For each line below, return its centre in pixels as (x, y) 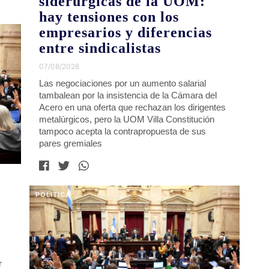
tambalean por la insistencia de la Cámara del (128, 95)
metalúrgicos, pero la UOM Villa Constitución (127, 119)
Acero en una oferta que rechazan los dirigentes (133, 107)
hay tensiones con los (109, 17)
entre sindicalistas (100, 48)
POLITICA (53, 195)
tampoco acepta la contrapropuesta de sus (123, 131)
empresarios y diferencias (126, 33)
